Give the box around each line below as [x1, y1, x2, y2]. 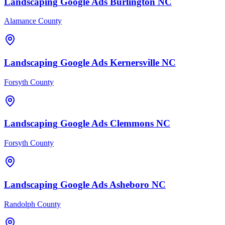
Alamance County [4, 17, 62, 26]
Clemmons [110, 118, 154, 129]
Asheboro [109, 179, 149, 190]
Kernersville [110, 57, 159, 68]
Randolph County [4, 199, 61, 208]
